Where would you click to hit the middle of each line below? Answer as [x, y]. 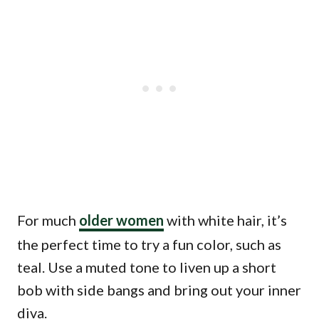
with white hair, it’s [225, 220]
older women [121, 220]
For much [48, 220]
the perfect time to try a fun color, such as [149, 244]
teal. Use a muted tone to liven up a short [147, 267]
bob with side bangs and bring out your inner [159, 290]
